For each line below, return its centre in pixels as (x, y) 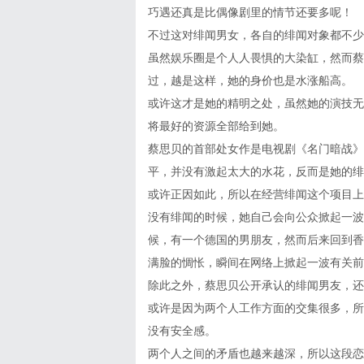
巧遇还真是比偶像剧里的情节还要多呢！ (250, 12)
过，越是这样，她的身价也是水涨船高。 (250, 80)
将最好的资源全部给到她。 (216, 126)
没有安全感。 (182, 331)
